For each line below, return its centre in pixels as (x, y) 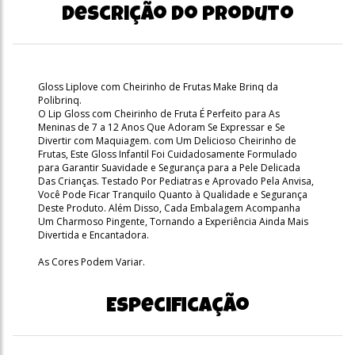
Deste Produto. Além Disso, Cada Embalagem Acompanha (169, 208)
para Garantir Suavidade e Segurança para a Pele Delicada (169, 167)
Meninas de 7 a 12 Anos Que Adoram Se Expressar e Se (162, 127)
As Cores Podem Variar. (92, 261)
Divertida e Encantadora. (94, 235)
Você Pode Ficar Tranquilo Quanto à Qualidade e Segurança (173, 194)
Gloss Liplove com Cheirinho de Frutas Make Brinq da (158, 86)
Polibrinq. (60, 100)
